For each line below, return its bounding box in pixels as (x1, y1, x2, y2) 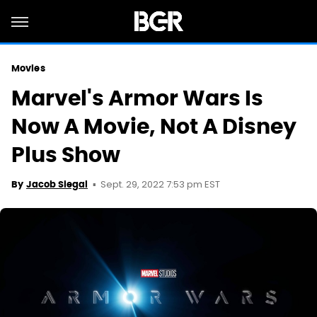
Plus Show (11, 141, 120, 168)
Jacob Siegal (26, 178, 88, 190)
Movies (11, 62, 45, 74)
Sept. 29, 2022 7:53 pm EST (100, 178, 220, 192)
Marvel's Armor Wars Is (11, 84, 263, 112)
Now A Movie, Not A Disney (11, 113, 296, 140)
